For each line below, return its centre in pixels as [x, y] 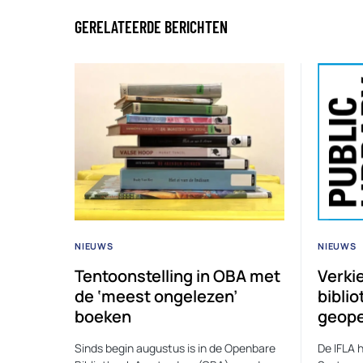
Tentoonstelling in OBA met [177, 275]
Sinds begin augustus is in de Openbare [175, 348]
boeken [103, 316]
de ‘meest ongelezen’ [156, 296]
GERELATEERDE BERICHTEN [151, 26]
